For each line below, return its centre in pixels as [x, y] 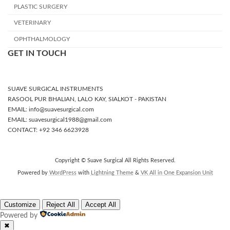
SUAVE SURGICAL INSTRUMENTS [55, 89]
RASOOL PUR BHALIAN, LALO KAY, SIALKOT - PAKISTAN [87, 99]
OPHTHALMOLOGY [42, 39]
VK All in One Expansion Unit [177, 173]
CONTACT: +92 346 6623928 [48, 130]
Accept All [101, 204]
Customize [20, 204]
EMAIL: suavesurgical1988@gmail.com [60, 119]
